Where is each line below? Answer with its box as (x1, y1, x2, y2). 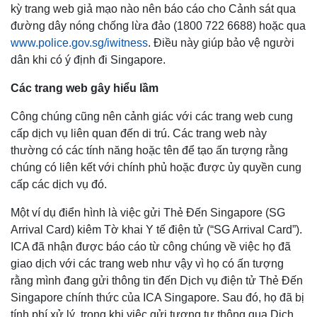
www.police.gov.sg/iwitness (11, 36, 148, 49)
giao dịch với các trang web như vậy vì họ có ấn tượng (11, 257, 284, 270)
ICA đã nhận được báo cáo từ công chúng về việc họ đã (11, 240, 291, 253)
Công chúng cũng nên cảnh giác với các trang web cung (11, 110, 293, 122)
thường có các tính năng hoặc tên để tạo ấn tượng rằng (11, 144, 288, 156)
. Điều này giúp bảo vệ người (148, 36, 294, 49)
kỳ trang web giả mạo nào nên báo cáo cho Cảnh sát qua (11, 2, 296, 15)
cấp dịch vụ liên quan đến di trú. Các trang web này (11, 127, 267, 139)
